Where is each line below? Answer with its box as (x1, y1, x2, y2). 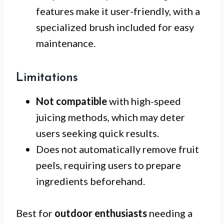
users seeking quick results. (36, 127, 159, 139)
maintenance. (36, 37, 95, 49)
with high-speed (107, 95, 181, 107)
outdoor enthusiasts (54, 207, 147, 219)
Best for (16, 207, 54, 219)
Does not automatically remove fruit (36, 143, 199, 155)
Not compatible (36, 95, 107, 107)
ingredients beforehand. (36, 175, 145, 187)
